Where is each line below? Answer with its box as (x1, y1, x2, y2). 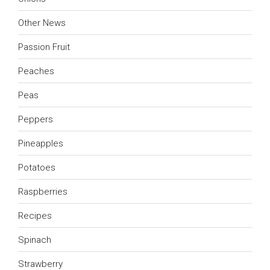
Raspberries (18, 186, 67, 197)
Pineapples (18, 137, 63, 149)
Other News (18, 17, 66, 28)
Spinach (18, 234, 51, 245)
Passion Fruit (18, 41, 70, 52)
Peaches (18, 65, 54, 77)
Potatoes (18, 162, 55, 173)
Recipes (18, 210, 52, 221)
